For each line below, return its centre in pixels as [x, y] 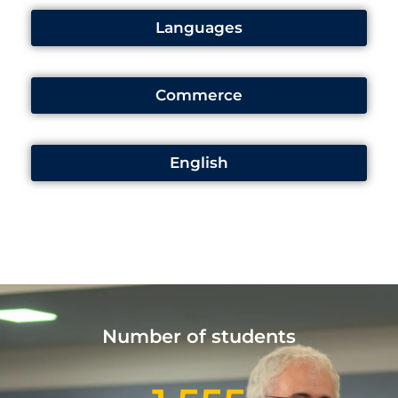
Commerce [199, 96]
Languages [199, 28]
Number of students [199, 337]
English [199, 163]
